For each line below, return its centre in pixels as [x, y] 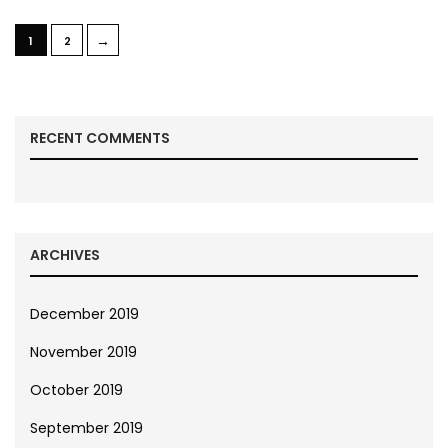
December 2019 [84, 313]
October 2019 [76, 389]
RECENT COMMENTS [100, 137]
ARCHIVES [65, 254]
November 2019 [83, 351]
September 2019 [86, 427]
